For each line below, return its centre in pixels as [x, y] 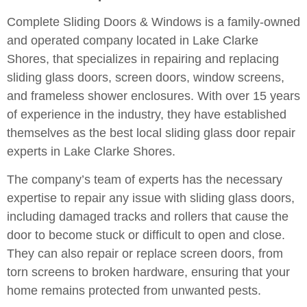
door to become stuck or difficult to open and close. [146, 235]
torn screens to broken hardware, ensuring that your [148, 272]
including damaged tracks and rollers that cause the [148, 217]
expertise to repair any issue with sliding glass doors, [151, 198]
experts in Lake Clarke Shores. [91, 151]
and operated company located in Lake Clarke [133, 40]
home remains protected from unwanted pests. [134, 291]
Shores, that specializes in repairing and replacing [143, 59]
